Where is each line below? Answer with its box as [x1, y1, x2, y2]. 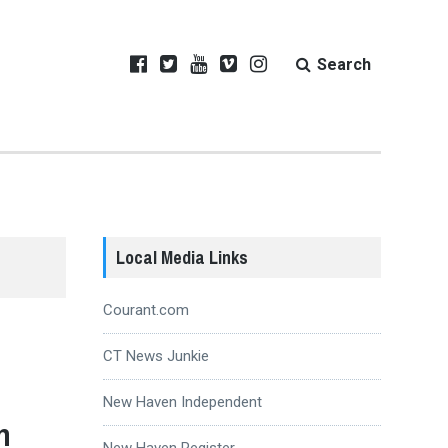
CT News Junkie [102, 346, 209, 365]
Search [316, 55, 371, 75]
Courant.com [102, 300, 189, 319]
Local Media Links [115, 244, 248, 270]
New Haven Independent [102, 392, 262, 411]
